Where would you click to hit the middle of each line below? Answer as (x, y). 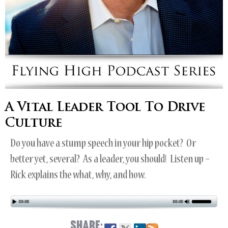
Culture (34, 124)
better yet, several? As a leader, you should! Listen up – (110, 160)
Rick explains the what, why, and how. (78, 176)
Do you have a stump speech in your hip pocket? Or (103, 145)
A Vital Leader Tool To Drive (105, 108)
